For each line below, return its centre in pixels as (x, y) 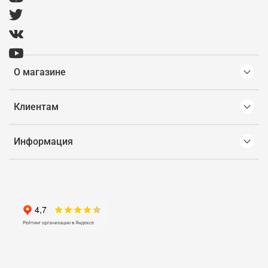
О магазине (40, 72)
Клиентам (36, 107)
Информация (43, 142)
